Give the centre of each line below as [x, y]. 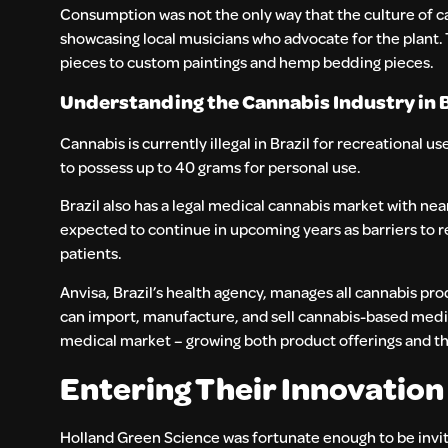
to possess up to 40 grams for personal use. [212, 167]
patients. [92, 253]
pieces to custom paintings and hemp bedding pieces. [248, 61]
